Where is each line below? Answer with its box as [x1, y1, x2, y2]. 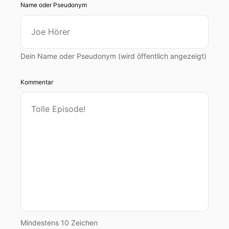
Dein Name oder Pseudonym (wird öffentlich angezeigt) [20, 52, 207, 60]
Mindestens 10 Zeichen [20, 218, 98, 227]
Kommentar [20, 78, 53, 86]
